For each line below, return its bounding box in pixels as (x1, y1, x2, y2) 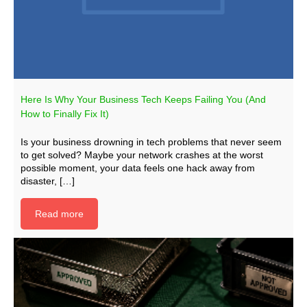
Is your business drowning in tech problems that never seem (21, 136, 282, 147)
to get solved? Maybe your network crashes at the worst (21, 149, 263, 160)
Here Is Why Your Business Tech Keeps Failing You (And (21, 94, 266, 105)
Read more (35, 208, 84, 219)
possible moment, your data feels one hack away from (21, 162, 255, 173)
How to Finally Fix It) (21, 108, 109, 119)
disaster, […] (21, 175, 75, 186)
